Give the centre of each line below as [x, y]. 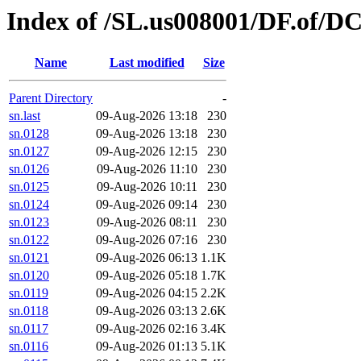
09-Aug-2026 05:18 [147, 276]
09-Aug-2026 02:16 [147, 329]
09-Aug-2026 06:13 [147, 258]
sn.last [25, 116]
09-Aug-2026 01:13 [147, 346]
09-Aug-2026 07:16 [147, 240]
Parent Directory [51, 98]
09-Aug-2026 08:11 [147, 222]
